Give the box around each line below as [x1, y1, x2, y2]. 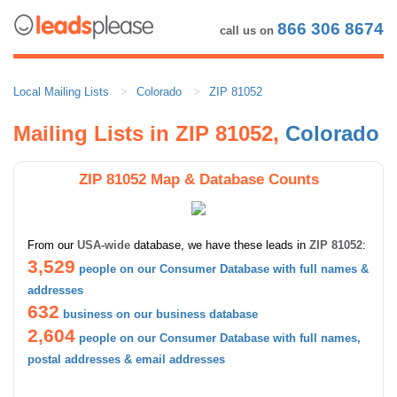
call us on [220, 24, 277, 37]
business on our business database [63, 307, 258, 321]
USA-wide [77, 237, 130, 252]
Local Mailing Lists [13, 84, 109, 98]
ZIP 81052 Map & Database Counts [78, 169, 319, 188]
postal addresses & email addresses [27, 352, 225, 366]
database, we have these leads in [130, 237, 309, 252]
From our [27, 237, 77, 252]
